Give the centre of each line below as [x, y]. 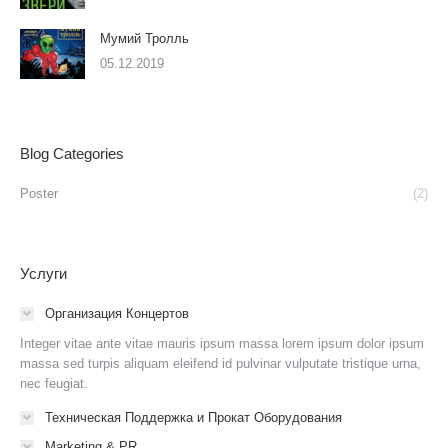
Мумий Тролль [144, 38]
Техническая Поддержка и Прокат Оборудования [193, 417]
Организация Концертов [117, 313]
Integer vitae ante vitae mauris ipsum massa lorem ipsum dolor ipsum [222, 343]
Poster [39, 193]
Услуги [43, 273]
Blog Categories [72, 153]
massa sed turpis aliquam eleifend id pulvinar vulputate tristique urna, [220, 363]
